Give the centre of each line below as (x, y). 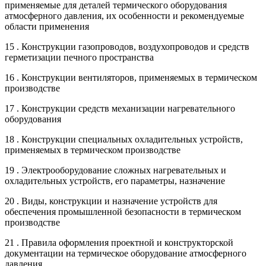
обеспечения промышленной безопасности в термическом (123, 211)
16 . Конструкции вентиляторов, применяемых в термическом (131, 77)
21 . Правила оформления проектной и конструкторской (119, 242)
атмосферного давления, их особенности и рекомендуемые (124, 15)
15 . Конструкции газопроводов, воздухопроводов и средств (127, 46)
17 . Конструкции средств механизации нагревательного (120, 108)
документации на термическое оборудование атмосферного (126, 253)
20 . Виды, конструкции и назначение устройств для (111, 201)
